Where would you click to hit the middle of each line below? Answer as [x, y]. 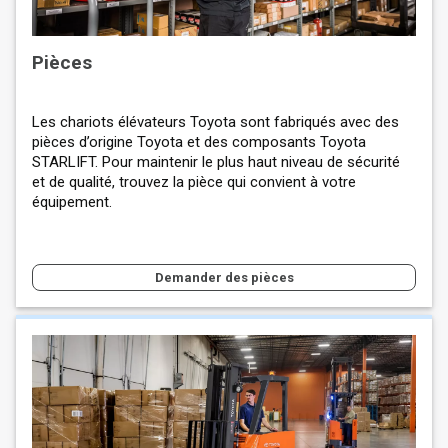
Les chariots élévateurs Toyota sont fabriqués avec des [215, 122]
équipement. [72, 202]
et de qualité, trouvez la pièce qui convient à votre [194, 182]
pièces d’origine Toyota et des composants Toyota [199, 142]
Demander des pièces [224, 277]
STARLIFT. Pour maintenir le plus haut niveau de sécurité [216, 162]
